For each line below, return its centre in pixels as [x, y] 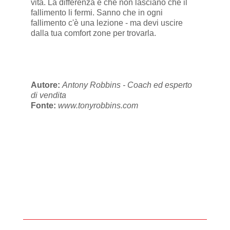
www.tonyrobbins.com [98, 106]
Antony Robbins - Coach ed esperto [127, 85]
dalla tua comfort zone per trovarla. [93, 33]
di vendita [48, 95]
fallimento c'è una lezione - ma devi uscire [107, 23]
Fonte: [44, 106]
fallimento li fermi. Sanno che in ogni [97, 13]
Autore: [46, 85]
